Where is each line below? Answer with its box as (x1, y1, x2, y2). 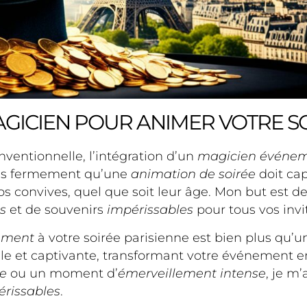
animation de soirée (131, 167, 256, 182)
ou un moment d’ (7, 265, 118, 281)
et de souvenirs (6, 202, 107, 218)
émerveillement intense (118, 265, 266, 281)
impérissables (107, 202, 193, 218)
